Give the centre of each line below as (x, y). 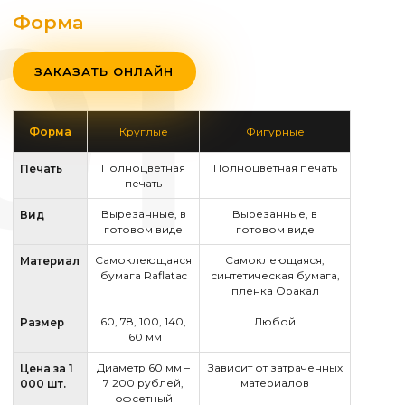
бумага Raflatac (143, 275)
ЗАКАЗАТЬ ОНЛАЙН (104, 71)
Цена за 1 (47, 368)
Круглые (143, 131)
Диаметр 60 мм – (143, 367)
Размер (42, 322)
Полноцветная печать (275, 167)
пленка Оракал (275, 290)
